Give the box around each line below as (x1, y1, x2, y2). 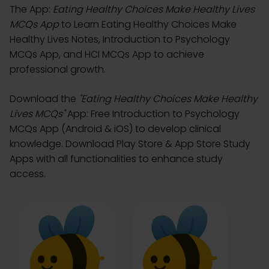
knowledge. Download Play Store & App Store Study (10, 137, 250, 151)
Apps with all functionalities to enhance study (10, 152, 223, 166)
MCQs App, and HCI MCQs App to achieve (10, 47, 204, 61)
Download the (10, 92, 79, 106)
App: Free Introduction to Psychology (65, 107, 240, 121)
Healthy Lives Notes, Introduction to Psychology (10, 32, 230, 46)
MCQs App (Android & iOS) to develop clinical (10, 122, 221, 136)
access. (10, 167, 46, 181)
